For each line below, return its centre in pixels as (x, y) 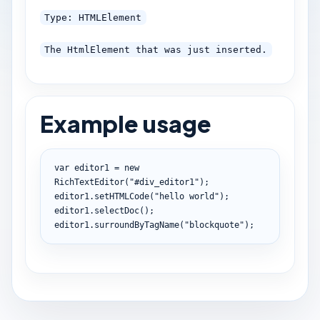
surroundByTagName (136, 225)
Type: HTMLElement (93, 18)
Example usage (125, 123)
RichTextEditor (89, 182)
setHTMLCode (121, 196)
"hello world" (186, 196)
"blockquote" (214, 225)
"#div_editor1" (164, 182)
